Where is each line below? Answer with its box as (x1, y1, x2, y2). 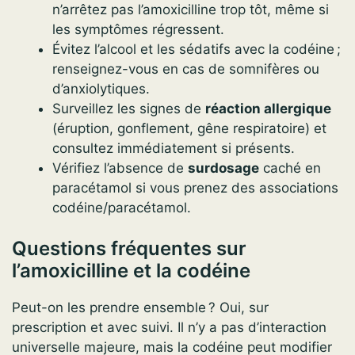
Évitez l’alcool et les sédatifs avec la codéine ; (52, 40, 341, 57)
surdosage (188, 159, 259, 176)
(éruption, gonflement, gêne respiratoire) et (52, 120, 326, 136)
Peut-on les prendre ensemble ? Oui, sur (12, 300, 269, 316)
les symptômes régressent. (52, 21, 224, 37)
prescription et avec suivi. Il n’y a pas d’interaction (12, 319, 326, 336)
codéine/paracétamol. (52, 199, 191, 216)
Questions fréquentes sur (12, 237, 246, 261)
